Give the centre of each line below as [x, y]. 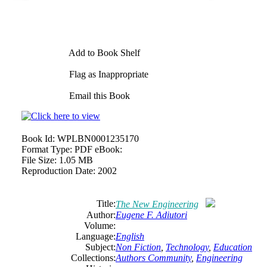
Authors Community [153, 258]
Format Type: [47, 149]
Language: [96, 236]
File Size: [39, 160]
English [130, 236]
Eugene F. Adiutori [151, 215]
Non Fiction [138, 247]
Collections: [93, 258]
